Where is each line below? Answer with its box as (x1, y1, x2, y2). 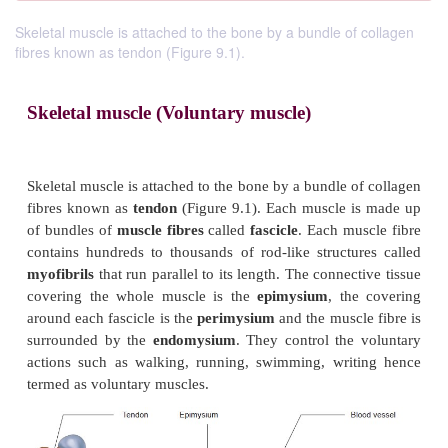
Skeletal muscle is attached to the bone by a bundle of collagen (15, 22, 414, 42)
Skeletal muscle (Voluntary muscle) (33, 351, 389, 378)
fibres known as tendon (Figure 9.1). (15, 42, 245, 62)
